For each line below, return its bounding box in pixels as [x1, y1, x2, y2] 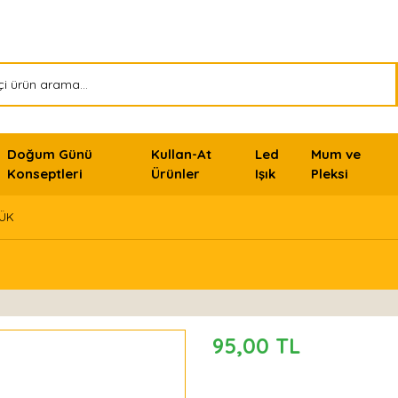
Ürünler [150, 165, 200, 182]
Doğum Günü [7, 146, 93, 163]
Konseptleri [7, 165, 84, 182]
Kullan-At [150, 146, 211, 163]
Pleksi [311, 165, 349, 182]
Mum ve [311, 146, 362, 163]
